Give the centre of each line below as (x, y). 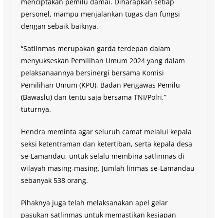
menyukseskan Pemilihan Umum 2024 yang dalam (103, 60)
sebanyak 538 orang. (54, 180)
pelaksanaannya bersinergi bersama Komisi (92, 73)
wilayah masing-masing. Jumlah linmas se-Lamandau (108, 168)
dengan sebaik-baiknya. (59, 26)
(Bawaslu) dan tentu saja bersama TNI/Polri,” (93, 97)
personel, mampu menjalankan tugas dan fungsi (100, 14)
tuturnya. (36, 109)
